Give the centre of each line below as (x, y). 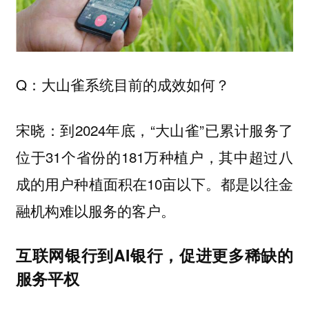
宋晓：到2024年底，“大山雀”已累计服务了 (154, 130)
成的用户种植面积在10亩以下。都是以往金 (154, 184)
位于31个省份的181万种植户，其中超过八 (154, 157)
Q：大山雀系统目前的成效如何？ (122, 84)
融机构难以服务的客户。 (95, 211)
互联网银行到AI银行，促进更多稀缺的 (154, 255)
